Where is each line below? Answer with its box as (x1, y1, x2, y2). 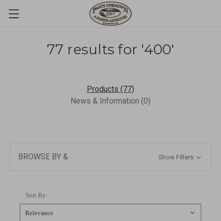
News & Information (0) (71, 96, 150, 106)
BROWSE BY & (18, 152, 68, 161)
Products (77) (87, 84, 134, 94)
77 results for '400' (46, 41, 175, 58)
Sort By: (26, 191, 48, 199)
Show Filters (158, 153, 195, 161)
